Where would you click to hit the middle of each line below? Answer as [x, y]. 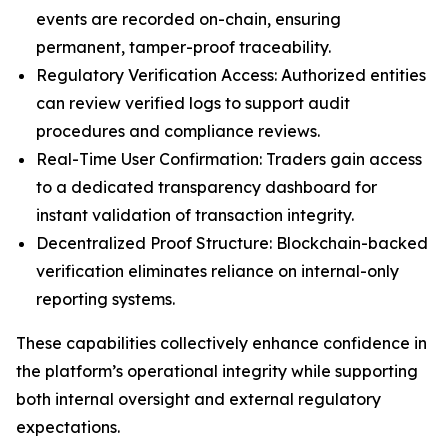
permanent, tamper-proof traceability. [183, 46]
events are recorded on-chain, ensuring [188, 18]
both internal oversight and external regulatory [198, 398]
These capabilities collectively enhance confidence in [221, 342]
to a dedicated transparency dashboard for [206, 186]
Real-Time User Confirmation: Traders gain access [229, 158]
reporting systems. [105, 298]
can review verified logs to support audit [193, 102]
